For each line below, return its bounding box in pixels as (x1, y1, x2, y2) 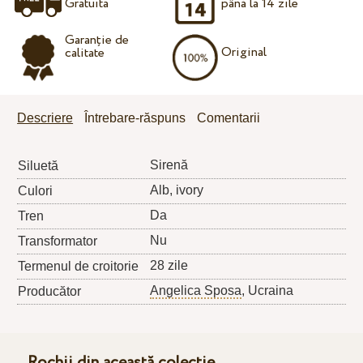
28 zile (150, 258, 189, 273)
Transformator (18, 234, 98, 249)
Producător (18, 284, 82, 299)
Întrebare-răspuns (84, 111, 186, 126)
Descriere (17, 111, 74, 126)
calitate (64, 44, 105, 63)
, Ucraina (241, 284, 294, 298)
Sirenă (150, 158, 189, 173)
